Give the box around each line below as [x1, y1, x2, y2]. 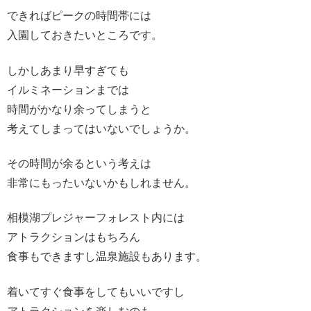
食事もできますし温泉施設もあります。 [7, 251, 207, 263]
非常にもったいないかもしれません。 [7, 176, 196, 189]
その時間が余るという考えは [7, 157, 151, 169]
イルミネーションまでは [7, 83, 129, 96]
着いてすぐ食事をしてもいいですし [7, 285, 185, 298]
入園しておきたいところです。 [7, 29, 162, 42]
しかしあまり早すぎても [7, 64, 129, 76]
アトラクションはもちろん [7, 231, 140, 244]
